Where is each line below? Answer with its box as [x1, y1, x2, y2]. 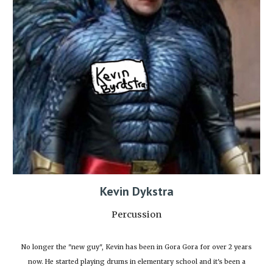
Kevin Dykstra [99, 183, 174, 200]
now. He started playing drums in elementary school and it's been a [27, 258, 246, 266]
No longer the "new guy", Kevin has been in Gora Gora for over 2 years [21, 243, 252, 252]
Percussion [112, 209, 161, 221]
